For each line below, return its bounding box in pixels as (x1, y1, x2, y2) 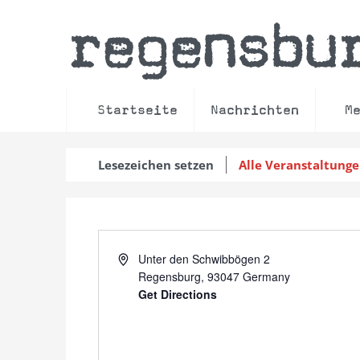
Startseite (97, 101, 178, 118)
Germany (243, 268, 291, 284)
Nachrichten (211, 101, 299, 118)
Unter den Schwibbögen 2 (138, 251, 271, 267)
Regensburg (138, 268, 202, 284)
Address (117, 250, 159, 266)
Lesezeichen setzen (98, 157, 214, 173)
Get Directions (138, 286, 218, 302)
